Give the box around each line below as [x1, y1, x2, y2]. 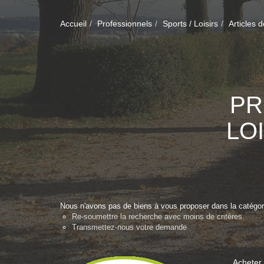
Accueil [60, 19, 87, 28]
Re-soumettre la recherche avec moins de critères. [72, 212, 245, 221]
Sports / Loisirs [163, 19, 218, 28]
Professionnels [97, 19, 152, 28]
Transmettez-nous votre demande [72, 223, 187, 232]
